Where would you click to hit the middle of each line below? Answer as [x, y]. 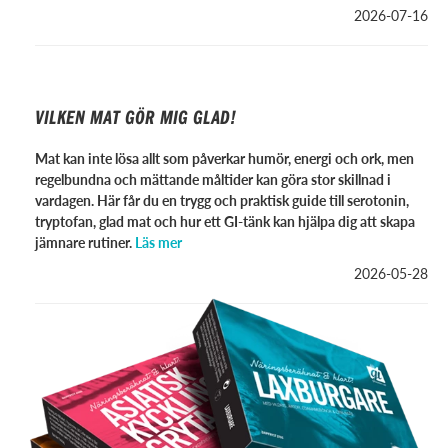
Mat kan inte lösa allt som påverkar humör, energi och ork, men [224, 158]
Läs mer [158, 242]
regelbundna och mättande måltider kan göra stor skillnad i [213, 179]
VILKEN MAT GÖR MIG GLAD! [135, 116]
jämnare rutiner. [83, 242]
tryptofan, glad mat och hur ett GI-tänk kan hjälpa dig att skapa [225, 221]
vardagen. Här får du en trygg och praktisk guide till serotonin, [222, 200]
